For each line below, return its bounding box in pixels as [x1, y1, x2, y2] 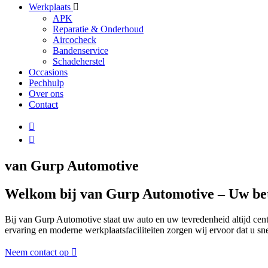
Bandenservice [53, 45, 108, 56]
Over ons [29, 89, 63, 99]
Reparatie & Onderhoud [53, 24, 144, 34]
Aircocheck [53, 35, 96, 45]
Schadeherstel [53, 56, 105, 66]
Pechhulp [29, 78, 64, 88]
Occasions [29, 67, 68, 77]
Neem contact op [5, 246, 69, 257]
